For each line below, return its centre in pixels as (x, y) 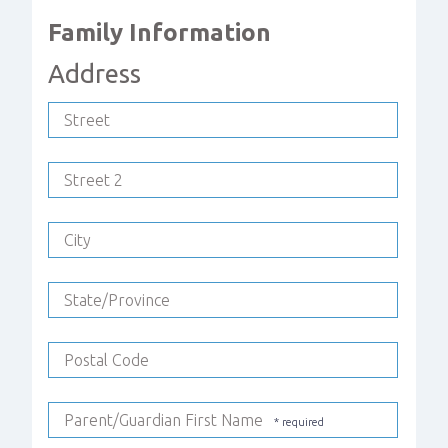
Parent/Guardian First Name (163, 420)
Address (94, 73)
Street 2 (93, 180)
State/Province (117, 300)
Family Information (159, 32)
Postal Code (106, 360)
